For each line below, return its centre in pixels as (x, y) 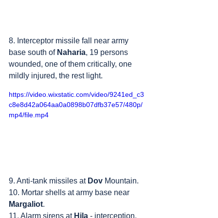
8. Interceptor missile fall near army (70, 40)
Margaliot (26, 204)
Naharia (71, 52)
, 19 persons (108, 52)
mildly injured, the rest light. (56, 75)
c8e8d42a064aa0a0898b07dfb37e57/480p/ (76, 104)
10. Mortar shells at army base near (70, 192)
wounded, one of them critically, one (71, 64)
